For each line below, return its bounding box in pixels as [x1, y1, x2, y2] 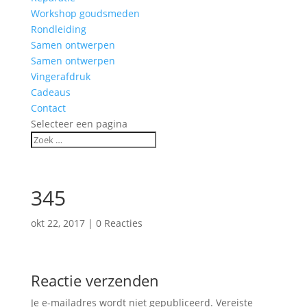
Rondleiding [30, 23, 86, 36]
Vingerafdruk [30, 70, 90, 83]
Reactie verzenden [30, 270, 159, 291]
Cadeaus [30, 86, 71, 99]
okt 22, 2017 [30, 217, 85, 230]
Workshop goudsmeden [30, 7, 140, 20]
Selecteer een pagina [30, 117, 127, 130]
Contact [30, 101, 66, 114]
